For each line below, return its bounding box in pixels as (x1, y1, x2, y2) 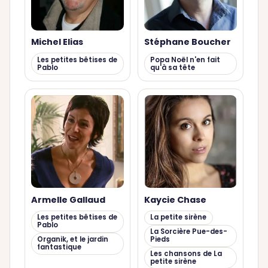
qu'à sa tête (150, 62, 196, 72)
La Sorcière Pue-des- (150, 227, 228, 237)
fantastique (36, 242, 81, 252)
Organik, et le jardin (36, 234, 108, 245)
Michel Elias (31, 36, 83, 48)
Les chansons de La (150, 248, 223, 258)
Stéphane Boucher (144, 36, 231, 48)
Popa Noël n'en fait (150, 54, 221, 65)
